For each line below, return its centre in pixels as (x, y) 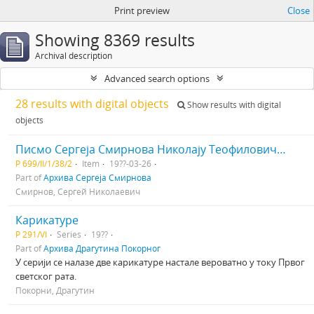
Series (69, 234)
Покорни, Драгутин (55, 290)
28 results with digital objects (94, 104)
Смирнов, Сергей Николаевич (78, 191)
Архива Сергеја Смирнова (97, 177)
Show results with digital (233, 105)
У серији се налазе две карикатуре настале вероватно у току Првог (160, 262)
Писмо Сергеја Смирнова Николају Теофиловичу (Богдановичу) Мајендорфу (281, 149)
